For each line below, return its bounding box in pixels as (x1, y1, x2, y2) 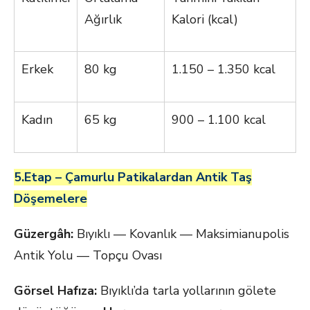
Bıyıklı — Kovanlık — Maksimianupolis (73, 226, 289, 242)
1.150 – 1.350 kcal (172, 61, 275, 77)
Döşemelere (14, 190, 87, 207)
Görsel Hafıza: (14, 282, 97, 299)
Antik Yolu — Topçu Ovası (14, 247, 162, 264)
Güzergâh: (14, 226, 73, 242)
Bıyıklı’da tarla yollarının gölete (97, 282, 276, 299)
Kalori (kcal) (172, 11, 238, 28)
